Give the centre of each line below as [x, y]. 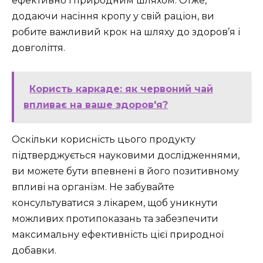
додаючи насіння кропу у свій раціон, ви [113, 16]
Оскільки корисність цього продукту [104, 139]
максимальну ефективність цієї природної [118, 234]
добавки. [34, 250]
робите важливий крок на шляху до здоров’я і [126, 32]
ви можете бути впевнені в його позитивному [125, 171]
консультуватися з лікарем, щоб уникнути [115, 203]
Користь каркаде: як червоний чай [121, 89]
